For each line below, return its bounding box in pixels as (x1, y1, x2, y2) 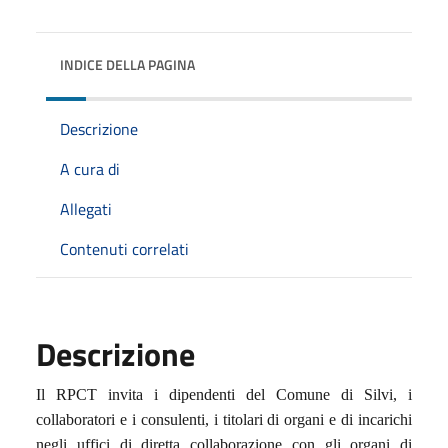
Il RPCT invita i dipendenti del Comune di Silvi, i (36, 385, 412, 403)
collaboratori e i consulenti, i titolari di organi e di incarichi (36, 410, 412, 428)
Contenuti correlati (60, 236, 189, 261)
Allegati (60, 196, 112, 221)
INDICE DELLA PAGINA (60, 53, 195, 75)
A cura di (60, 156, 120, 181)
